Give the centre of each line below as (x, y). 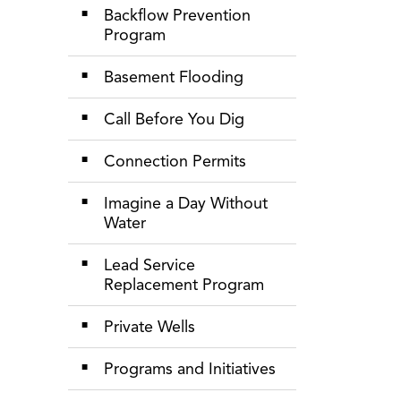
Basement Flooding (174, 77)
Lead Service (149, 265)
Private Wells (149, 327)
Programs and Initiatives (190, 369)
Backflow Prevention (177, 15)
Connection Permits (175, 161)
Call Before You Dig (174, 119)
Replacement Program (184, 285)
